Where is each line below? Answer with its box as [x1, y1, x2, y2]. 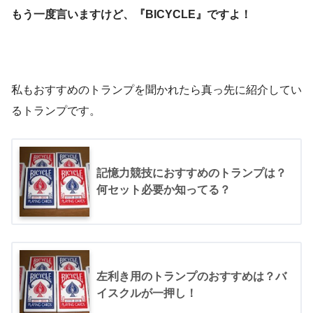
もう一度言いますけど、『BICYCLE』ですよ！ [11, 8, 252, 20]
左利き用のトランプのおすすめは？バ [96, 270, 286, 282]
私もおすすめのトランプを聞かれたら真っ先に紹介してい [11, 83, 302, 96]
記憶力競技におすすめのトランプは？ [96, 166, 286, 179]
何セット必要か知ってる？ [96, 183, 231, 196]
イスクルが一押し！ [96, 286, 197, 299]
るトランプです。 [11, 104, 101, 117]
